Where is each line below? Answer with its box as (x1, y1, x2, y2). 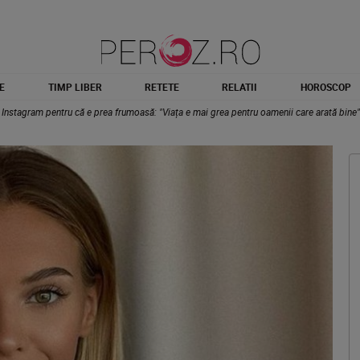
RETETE (144, 80, 179, 93)
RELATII (222, 80, 258, 93)
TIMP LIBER (47, 80, 102, 93)
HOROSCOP (300, 80, 351, 93)
